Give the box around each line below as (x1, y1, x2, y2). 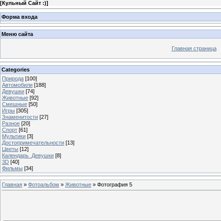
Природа (2, 75, 24, 81)
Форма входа (1, 13, 37, 20)
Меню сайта (1, 31, 33, 37)
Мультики (2, 133, 26, 139)
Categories (1, 66, 30, 73)
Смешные (2, 101, 27, 107)
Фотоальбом (28, 181, 59, 187)
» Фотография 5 (91, 181, 132, 187)
